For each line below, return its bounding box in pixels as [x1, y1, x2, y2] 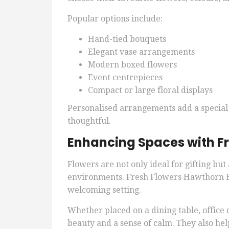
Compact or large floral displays [88, 85, 213, 96]
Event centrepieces [88, 73, 163, 83]
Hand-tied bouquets [88, 34, 166, 44]
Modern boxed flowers [88, 60, 177, 70]
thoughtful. [67, 116, 111, 126]
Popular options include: [67, 14, 163, 24]
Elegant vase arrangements [88, 47, 195, 57]
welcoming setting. [67, 185, 141, 195]
